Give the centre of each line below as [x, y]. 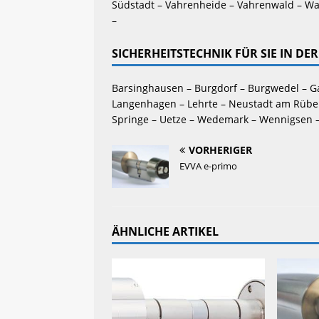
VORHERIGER [220, 150]
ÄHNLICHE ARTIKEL [165, 231]
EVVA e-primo [208, 166]
